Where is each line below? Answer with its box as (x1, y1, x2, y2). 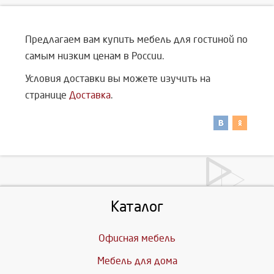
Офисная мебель (98, 232, 176, 243)
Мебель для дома (97, 255, 177, 266)
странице (25, 89, 69, 100)
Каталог (111, 198, 163, 215)
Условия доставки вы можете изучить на (25, 73, 210, 84)
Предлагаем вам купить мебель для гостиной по (25, 34, 248, 45)
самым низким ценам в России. (25, 50, 164, 61)
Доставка (69, 89, 111, 100)
